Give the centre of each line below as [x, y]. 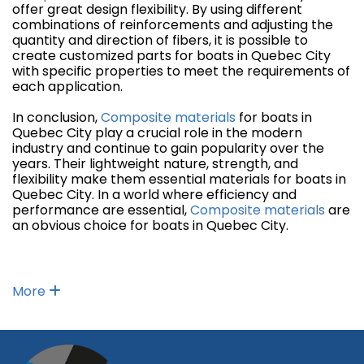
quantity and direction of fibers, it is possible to [160, 41]
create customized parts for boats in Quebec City [171, 56]
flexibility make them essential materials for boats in [179, 180]
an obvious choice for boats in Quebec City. [150, 226]
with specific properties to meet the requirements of [181, 71]
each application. [67, 87]
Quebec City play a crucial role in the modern [157, 133]
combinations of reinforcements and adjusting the [173, 25]
